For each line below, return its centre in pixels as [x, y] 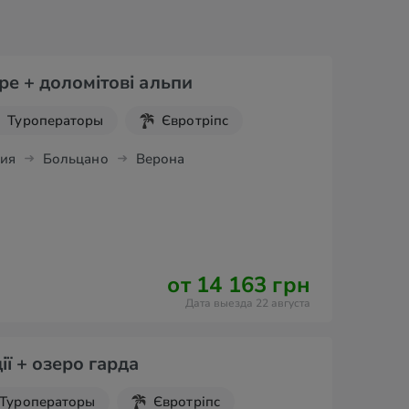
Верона [160, 159]
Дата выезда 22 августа [248, 303]
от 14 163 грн [239, 285]
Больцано [75, 159]
